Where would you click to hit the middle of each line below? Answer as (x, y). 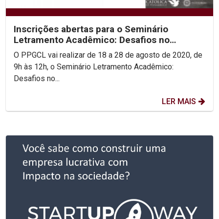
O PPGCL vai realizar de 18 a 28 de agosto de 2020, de (108, 55)
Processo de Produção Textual (80, 50)
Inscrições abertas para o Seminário (91, 29)
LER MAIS (179, 101)
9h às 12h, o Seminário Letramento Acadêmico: (94, 66)
